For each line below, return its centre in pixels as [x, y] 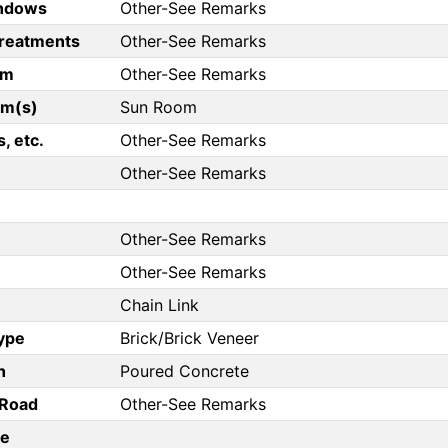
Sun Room [158, 107]
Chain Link [159, 305]
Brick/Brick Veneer [189, 338]
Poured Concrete [184, 371]
